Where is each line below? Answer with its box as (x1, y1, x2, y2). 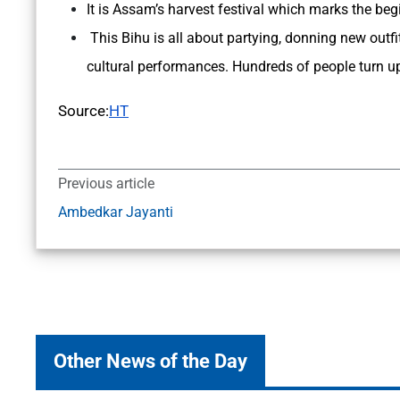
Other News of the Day (54, 349, 247, 373)
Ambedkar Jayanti (58, 204, 173, 221)
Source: (58, 102, 109, 121)
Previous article (58, 175, 154, 193)
